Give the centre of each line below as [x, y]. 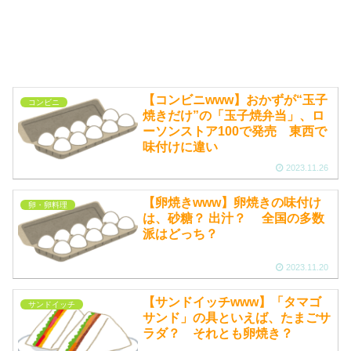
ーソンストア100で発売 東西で [235, 132]
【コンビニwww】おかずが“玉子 [235, 100]
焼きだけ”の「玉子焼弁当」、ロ [234, 116]
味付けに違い [181, 147]
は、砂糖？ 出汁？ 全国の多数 [234, 219]
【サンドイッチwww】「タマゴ [232, 302]
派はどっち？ [181, 234]
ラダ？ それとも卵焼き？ [218, 333]
